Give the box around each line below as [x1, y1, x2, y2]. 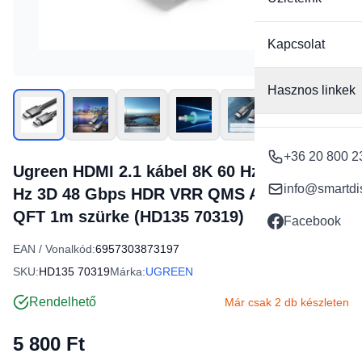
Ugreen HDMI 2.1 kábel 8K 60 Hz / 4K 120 [13, 162, 326, 180]
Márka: [110, 265, 145, 278]
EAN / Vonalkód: [13, 242, 95, 255]
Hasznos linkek [267, 83, 356, 97]
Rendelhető [29, 295, 96, 309]
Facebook [284, 214, 341, 228]
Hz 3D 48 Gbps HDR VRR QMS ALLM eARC [13, 185, 341, 203]
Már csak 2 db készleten [225, 296, 349, 309]
